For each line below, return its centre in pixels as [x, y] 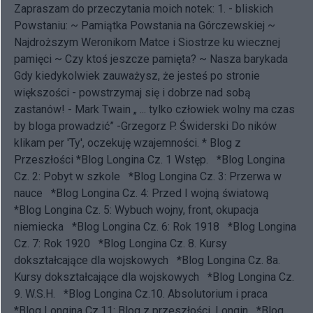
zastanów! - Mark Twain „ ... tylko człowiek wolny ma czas [154, 109]
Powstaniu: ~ [48, 25]
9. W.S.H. [35, 293]
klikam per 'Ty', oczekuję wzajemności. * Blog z [128, 143]
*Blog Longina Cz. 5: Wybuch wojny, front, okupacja [136, 210]
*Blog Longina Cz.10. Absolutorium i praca [166, 293]
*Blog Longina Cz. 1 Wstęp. [142, 159]
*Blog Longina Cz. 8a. [228, 260]
